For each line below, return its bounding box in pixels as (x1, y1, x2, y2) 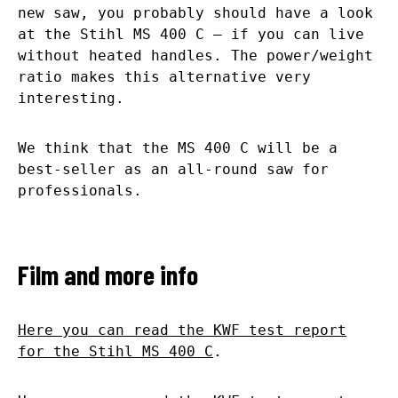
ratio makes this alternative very (18, 68, 311, 85)
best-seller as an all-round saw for (18, 160, 329, 178)
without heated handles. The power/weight (18, 46, 373, 64)
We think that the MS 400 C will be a (18, 139, 338, 156)
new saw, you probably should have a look (18, 4, 373, 21)
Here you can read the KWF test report (18, 321, 346, 338)
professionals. (18, 181, 142, 199)
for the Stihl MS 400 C (18, 342, 213, 360)
